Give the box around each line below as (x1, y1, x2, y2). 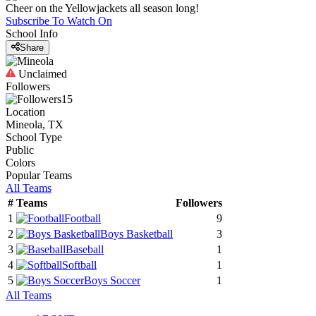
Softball (62, 259, 97, 272)
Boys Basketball (100, 228, 173, 241)
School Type (6, 131, 62, 144)
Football (64, 212, 101, 225)
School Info (6, 28, 58, 39)
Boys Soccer (84, 274, 140, 287)
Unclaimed (16, 68, 67, 80)
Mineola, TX (6, 119, 63, 131)
